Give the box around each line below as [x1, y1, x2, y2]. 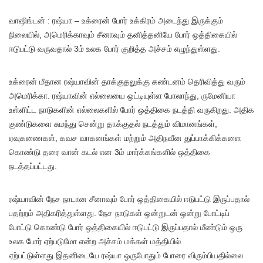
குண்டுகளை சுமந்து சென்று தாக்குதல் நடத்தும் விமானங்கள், [9, 119, 217, 129]
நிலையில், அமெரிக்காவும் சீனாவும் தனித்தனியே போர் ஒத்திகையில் [9, 29, 237, 39]
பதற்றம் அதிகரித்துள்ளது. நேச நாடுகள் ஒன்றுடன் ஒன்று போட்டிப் [9, 208, 230, 218]
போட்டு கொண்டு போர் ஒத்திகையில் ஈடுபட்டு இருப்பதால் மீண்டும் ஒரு [9, 222, 242, 232]
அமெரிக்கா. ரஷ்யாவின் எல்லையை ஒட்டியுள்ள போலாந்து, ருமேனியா [9, 90, 235, 100]
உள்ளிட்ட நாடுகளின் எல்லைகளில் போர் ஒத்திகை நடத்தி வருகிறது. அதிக [9, 104, 254, 114]
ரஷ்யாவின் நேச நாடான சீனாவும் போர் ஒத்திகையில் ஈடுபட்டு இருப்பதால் [9, 194, 249, 204]
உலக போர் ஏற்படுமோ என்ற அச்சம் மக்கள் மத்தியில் [9, 236, 181, 246]
